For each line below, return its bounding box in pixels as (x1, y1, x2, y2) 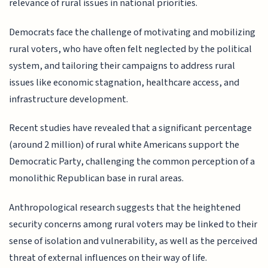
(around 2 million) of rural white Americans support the (9, 138, 240, 153)
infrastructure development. (9, 92, 129, 106)
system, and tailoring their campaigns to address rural (9, 58, 236, 73)
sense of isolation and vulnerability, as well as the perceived (9, 233, 258, 248)
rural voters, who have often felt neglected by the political (9, 41, 252, 56)
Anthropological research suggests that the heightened (9, 200, 241, 215)
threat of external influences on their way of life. (9, 250, 208, 265)
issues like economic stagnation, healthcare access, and (9, 75, 240, 90)
